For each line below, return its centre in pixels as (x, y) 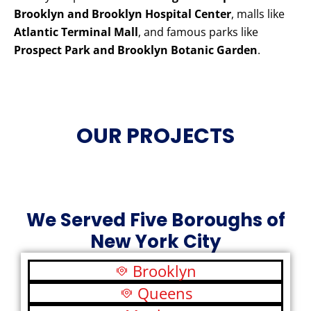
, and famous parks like (198, 32)
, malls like (258, 14)
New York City (155, 242)
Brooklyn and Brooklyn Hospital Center (123, 14)
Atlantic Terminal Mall (76, 32)
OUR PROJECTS (155, 136)
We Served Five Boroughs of (155, 220)
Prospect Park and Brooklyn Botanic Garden (136, 50)
